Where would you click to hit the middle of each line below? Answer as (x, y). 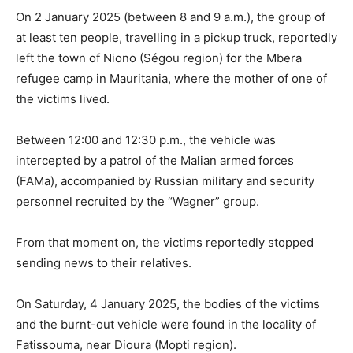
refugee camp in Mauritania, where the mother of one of (171, 79)
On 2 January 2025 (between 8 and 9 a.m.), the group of (171, 17)
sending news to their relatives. (104, 263)
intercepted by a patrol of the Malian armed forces (155, 161)
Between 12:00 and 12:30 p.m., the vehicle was (146, 140)
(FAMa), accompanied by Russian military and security (165, 181)
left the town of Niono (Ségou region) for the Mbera (159, 58)
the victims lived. (63, 99)
